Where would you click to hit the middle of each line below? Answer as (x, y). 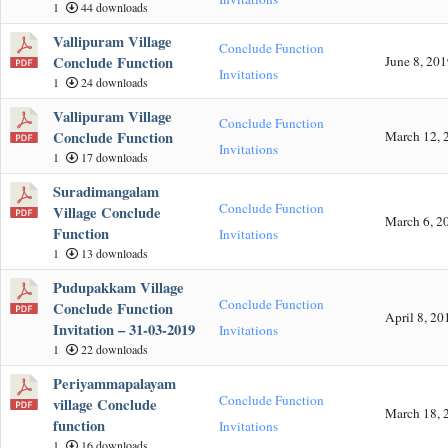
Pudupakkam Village (118, 287)
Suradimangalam (106, 191)
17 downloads (113, 156)
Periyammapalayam (114, 383)
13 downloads (113, 252)
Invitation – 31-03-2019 (124, 329)
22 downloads (113, 348)
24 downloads (113, 81)
